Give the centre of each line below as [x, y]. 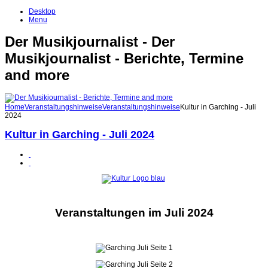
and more [37, 75]
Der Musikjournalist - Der [90, 42]
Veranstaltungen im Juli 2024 [134, 213]
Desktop [42, 11]
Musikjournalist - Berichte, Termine [124, 59]
